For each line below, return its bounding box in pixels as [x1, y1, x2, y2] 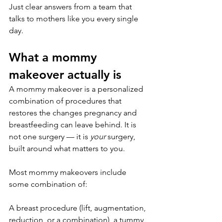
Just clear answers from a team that [9, 2, 134, 12]
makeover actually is [9, 67, 121, 82]
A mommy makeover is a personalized [9, 84, 145, 94]
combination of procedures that [9, 96, 123, 106]
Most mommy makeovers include [9, 167, 128, 177]
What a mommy [9, 50, 100, 65]
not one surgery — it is [9, 132, 90, 142]
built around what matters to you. [9, 144, 125, 154]
